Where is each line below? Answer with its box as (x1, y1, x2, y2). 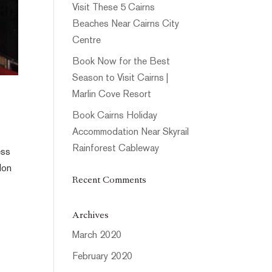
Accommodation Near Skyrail (72, 128, 189, 137)
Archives (72, 211, 109, 222)
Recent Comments (72, 175, 147, 186)
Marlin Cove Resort (72, 90, 152, 100)
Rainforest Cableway (72, 144, 160, 154)
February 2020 (72, 253, 133, 262)
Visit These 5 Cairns (72, 4, 155, 13)
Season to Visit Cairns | (72, 74, 169, 83)
